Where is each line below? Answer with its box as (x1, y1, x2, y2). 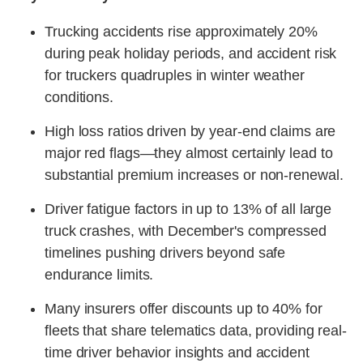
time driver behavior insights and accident (45, 344, 310, 361)
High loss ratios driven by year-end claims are (45, 123, 336, 140)
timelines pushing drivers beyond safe (45, 245, 286, 262)
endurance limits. (45, 267, 154, 284)
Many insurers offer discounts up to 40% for (45, 301, 322, 318)
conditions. (45, 89, 113, 106)
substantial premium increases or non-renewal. (45, 167, 344, 184)
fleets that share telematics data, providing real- (45, 322, 347, 340)
